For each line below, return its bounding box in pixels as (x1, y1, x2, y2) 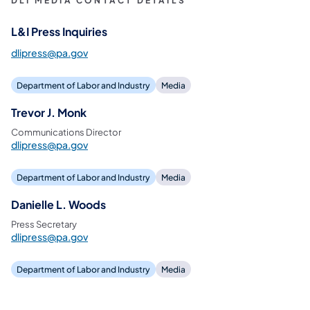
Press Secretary (11, 218, 77, 230)
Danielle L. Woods (11, 197, 106, 212)
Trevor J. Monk (11, 104, 86, 120)
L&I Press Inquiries (11, 24, 107, 39)
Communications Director (11, 126, 121, 138)
